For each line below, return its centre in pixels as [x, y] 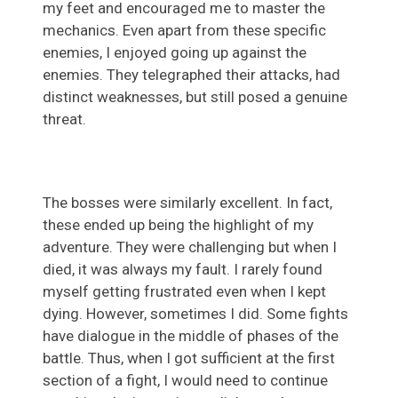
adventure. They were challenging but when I [190, 247]
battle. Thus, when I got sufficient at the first [189, 358]
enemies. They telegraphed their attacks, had [191, 74]
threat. [64, 119]
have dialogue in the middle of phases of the [191, 335]
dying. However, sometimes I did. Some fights [195, 313]
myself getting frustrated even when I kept [184, 291]
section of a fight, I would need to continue [185, 380]
